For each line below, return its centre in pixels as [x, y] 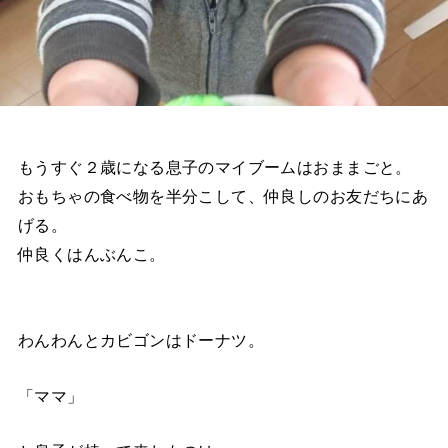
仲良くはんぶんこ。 [91, 254]
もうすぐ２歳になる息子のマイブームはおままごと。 [214, 167]
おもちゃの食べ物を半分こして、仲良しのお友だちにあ [223, 196]
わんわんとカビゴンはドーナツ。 [141, 340]
